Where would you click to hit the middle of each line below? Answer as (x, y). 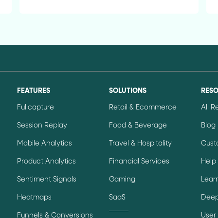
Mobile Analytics (44, 143)
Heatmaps (34, 197)
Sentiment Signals (46, 179)
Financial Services (139, 161)
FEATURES (33, 91)
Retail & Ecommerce (143, 107)
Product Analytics (46, 161)
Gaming (122, 179)
